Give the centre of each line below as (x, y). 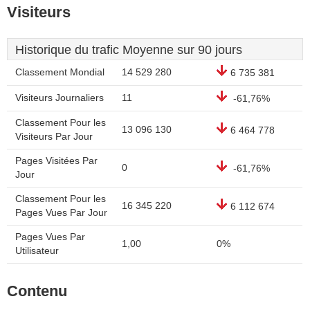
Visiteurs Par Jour (54, 137)
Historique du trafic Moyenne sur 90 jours (129, 50)
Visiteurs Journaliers (60, 98)
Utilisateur (37, 251)
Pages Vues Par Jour (61, 213)
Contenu (37, 291)
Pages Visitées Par (56, 161)
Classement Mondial (60, 72)
